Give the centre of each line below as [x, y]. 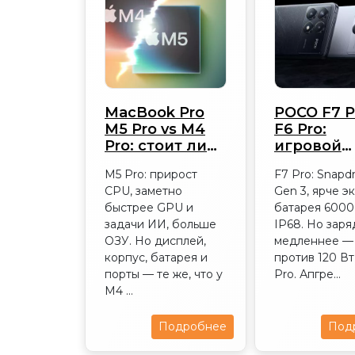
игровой [307, 146]
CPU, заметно [143, 191]
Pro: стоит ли [156, 146]
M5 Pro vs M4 [155, 129]
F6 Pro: [300, 129]
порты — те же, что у [164, 274]
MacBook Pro [155, 113]
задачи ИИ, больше [160, 224]
